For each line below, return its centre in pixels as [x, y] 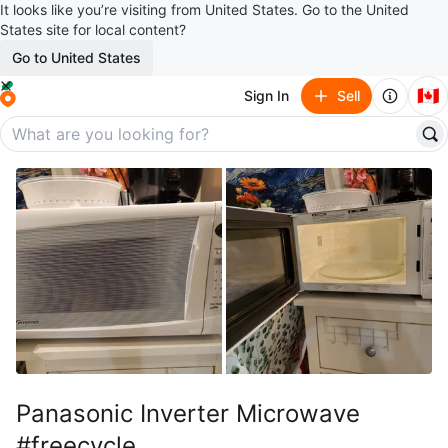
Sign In [266, 95]
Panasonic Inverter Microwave [188, 413]
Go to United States [76, 57]
